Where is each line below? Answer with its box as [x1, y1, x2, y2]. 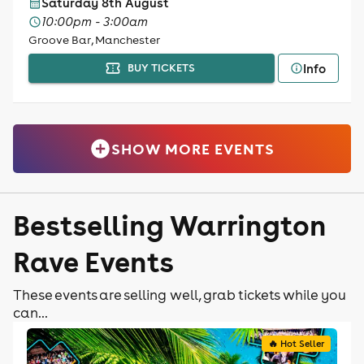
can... [13, 304, 48, 322]
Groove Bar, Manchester [28, 32, 160, 47]
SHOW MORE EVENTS [111, 139, 275, 158]
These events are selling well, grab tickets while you [13, 286, 346, 304]
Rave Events [13, 243, 174, 279]
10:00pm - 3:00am [41, 14, 148, 29]
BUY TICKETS [127, 61, 195, 75]
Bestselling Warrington [13, 206, 327, 243]
